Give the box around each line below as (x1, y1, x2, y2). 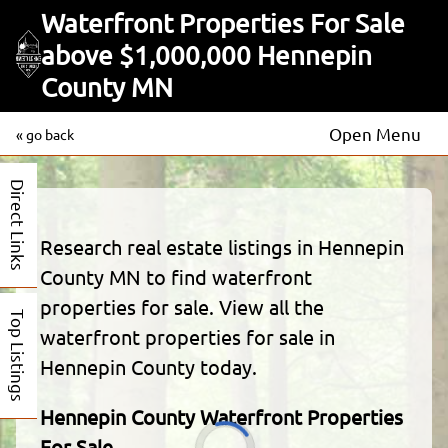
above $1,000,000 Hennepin (41, 40, 373, 71)
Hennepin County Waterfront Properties (40, 404, 403, 430)
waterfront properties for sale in (40, 324, 335, 350)
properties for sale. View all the (40, 294, 324, 320)
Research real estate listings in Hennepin (40, 234, 404, 260)
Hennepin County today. (40, 354, 257, 380)
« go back (16, 124, 74, 143)
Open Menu (328, 123, 421, 145)
